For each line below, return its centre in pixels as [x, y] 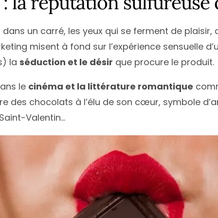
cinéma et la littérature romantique [111, 86]
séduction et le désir [66, 62]
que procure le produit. [163, 62]
